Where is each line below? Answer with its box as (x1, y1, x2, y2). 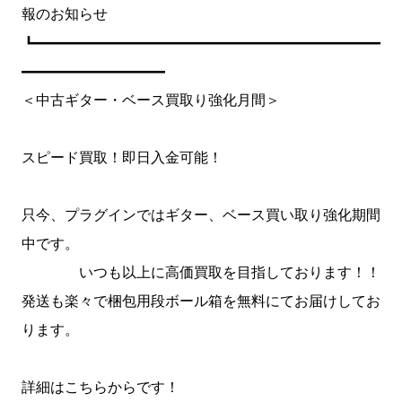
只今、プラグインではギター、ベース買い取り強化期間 (22, 207, 380, 223)
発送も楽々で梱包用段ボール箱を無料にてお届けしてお (22, 293, 380, 309)
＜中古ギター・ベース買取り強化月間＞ (22, 92, 280, 108)
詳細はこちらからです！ (22, 380, 179, 395)
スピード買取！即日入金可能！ (22, 150, 223, 165)
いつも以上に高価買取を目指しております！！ (22, 265, 380, 280)
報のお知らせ (22, 6, 108, 22)
